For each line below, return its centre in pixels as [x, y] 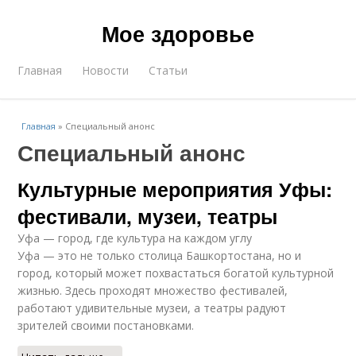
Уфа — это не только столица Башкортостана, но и [160, 255]
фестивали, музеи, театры [148, 216]
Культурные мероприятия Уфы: [175, 189]
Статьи [168, 70]
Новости [106, 70]
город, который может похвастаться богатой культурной [176, 273]
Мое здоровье [178, 33]
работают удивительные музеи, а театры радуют [152, 308]
